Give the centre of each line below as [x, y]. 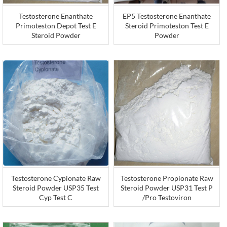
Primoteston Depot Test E [56, 26]
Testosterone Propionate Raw [167, 178]
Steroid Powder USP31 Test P [167, 188]
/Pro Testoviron [167, 198]
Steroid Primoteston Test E [167, 26]
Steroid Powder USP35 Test [56, 188]
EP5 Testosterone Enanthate [167, 16]
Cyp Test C [56, 198]
